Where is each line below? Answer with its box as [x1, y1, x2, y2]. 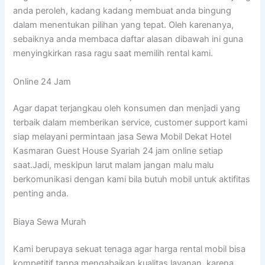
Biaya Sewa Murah [13, 216, 87, 227]
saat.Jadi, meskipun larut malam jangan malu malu [13, 160, 214, 171]
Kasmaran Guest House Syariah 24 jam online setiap [13, 146, 224, 157]
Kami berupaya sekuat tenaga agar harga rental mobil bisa [13, 243, 246, 254]
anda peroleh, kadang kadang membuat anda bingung [13, 5, 232, 17]
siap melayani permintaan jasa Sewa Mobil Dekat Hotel [13, 131, 232, 143]
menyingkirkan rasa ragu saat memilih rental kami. [13, 48, 214, 59]
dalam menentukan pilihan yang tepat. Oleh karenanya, [13, 20, 234, 31]
